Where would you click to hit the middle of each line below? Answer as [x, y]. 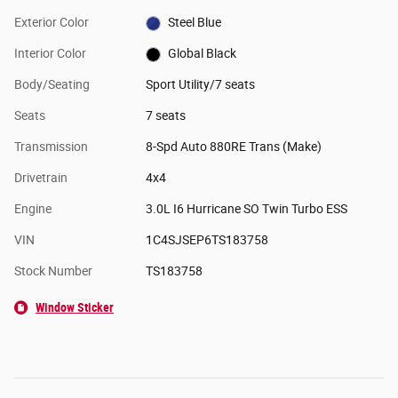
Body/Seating [52, 85]
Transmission [51, 147]
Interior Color [50, 54]
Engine [33, 209]
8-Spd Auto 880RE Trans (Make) [233, 147]
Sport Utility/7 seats [200, 85]
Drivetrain [41, 178]
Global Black [203, 54]
